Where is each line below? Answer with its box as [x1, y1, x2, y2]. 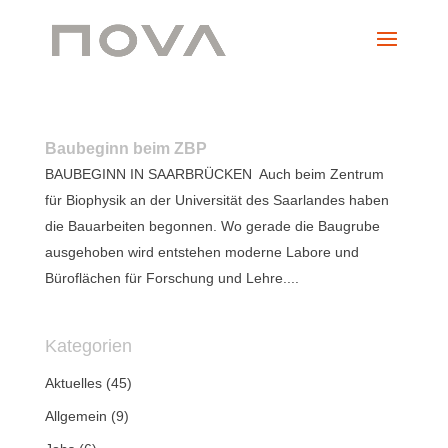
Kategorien [44, 336, 132, 356]
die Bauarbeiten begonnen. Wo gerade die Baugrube [44, 218, 380, 234]
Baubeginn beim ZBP [44, 140, 207, 157]
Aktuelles [44, 375, 102, 391]
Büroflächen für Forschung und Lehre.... [44, 270, 299, 286]
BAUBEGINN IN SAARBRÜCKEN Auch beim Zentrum [44, 166, 384, 182]
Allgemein [44, 408, 107, 424]
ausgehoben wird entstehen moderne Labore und [44, 244, 359, 260]
